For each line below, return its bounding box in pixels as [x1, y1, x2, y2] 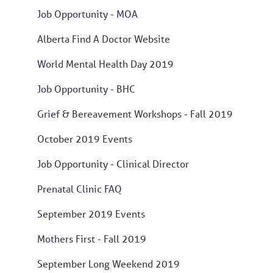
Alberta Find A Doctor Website [37, 32, 170, 45]
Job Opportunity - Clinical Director [37, 157, 189, 170]
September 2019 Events [37, 207, 145, 220]
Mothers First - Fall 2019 [37, 232, 146, 245]
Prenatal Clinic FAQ [37, 182, 122, 195]
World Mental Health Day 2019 [37, 57, 174, 70]
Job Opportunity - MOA [37, 7, 138, 20]
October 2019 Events [37, 132, 132, 145]
